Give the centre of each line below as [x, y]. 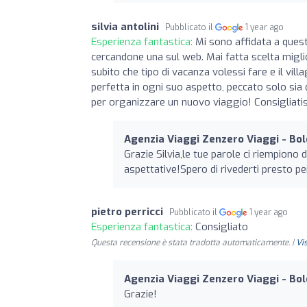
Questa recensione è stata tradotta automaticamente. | [194, 242]
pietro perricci [127, 211]
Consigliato [222, 226]
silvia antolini [125, 26]
